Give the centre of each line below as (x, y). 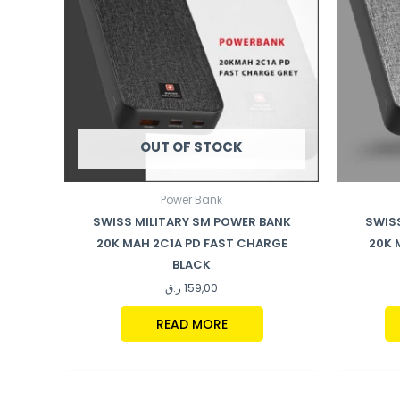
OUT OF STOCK (192, 147)
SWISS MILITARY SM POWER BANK (192, 221)
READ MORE (192, 325)
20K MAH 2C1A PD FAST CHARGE (192, 243)
